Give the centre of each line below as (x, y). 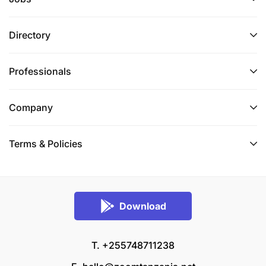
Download (142, 206)
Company (31, 107)
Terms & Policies (46, 144)
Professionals (40, 71)
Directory (30, 35)
